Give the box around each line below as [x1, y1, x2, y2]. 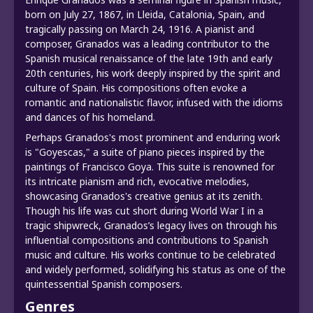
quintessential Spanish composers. [25, 277, 182, 291]
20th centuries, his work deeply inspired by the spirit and [25, 66, 280, 80]
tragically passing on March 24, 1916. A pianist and [25, 22, 254, 36]
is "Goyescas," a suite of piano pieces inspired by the [25, 145, 265, 159]
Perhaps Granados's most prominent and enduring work [25, 130, 280, 144]
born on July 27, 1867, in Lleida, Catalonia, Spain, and [25, 7, 265, 21]
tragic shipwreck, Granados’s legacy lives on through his [25, 218, 277, 232]
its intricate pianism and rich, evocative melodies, [25, 174, 249, 188]
